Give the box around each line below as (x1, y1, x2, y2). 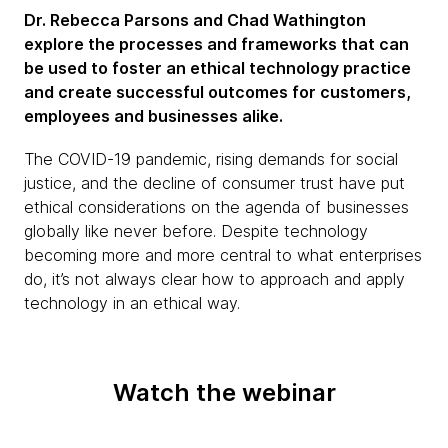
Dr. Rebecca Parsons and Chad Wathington (24, 10, 366, 30)
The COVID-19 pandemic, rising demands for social (24, 149, 398, 169)
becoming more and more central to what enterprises (24, 245, 422, 265)
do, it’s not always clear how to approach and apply (24, 269, 405, 289)
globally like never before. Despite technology (24, 221, 368, 241)
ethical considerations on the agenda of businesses (24, 197, 409, 217)
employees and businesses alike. (24, 106, 283, 126)
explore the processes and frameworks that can (24, 34, 409, 54)
